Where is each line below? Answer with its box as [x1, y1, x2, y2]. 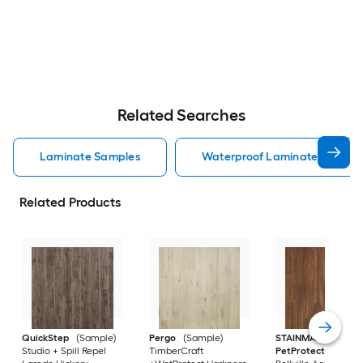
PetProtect [275, 345, 326, 357]
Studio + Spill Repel [22, 345, 107, 357]
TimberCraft [148, 345, 203, 357]
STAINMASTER [275, 332, 339, 344]
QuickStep [22, 332, 70, 344]
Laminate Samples [40, 149, 140, 164]
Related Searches [117, 105, 246, 125]
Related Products [19, 194, 121, 210]
